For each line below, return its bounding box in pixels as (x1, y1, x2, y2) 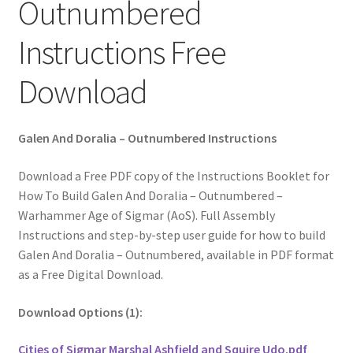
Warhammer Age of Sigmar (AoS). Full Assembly (17, 206, 275, 223)
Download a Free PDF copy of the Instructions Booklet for (17, 167, 329, 184)
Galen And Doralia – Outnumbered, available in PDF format (17, 246, 334, 262)
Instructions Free (17, 31, 226, 72)
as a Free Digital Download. (17, 266, 163, 282)
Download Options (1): (17, 303, 143, 320)
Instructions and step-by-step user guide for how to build (17, 226, 325, 243)
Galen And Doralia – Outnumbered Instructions (17, 130, 277, 147)
